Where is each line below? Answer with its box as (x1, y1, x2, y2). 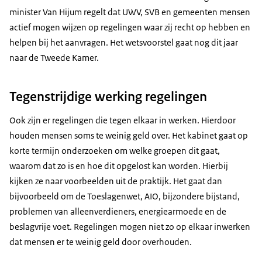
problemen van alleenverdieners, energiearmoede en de (9, 206, 226, 218)
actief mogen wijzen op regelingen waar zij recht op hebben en (9, 21, 250, 33)
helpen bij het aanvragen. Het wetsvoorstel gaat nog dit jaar (9, 36, 238, 48)
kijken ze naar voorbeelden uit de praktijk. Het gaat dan (9, 175, 222, 187)
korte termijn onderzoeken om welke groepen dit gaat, (9, 145, 220, 157)
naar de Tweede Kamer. (9, 51, 99, 63)
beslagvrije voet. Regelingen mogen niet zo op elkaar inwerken (9, 221, 250, 233)
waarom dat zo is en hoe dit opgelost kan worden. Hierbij (9, 160, 228, 172)
